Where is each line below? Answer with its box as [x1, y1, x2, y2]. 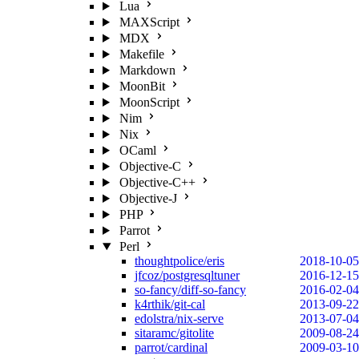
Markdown [119, 63, 175, 77]
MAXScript [119, 15, 179, 29]
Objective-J [119, 192, 177, 205]
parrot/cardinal [135, 341, 208, 354]
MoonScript [119, 95, 179, 109]
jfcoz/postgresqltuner [135, 268, 240, 282]
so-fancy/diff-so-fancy [135, 283, 246, 296]
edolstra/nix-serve [135, 312, 224, 325]
